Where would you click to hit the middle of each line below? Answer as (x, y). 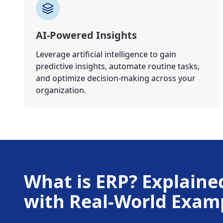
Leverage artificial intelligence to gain (106, 54)
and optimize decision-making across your (116, 78)
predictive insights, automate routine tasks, (118, 66)
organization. (61, 90)
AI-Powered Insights (86, 35)
